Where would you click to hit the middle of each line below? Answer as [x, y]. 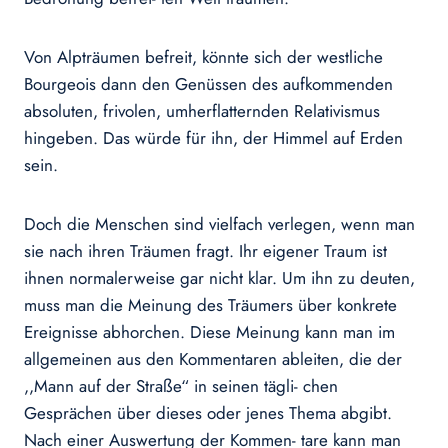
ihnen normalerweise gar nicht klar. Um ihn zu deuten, [219, 278]
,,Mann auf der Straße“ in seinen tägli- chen [181, 386]
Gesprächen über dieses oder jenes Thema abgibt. [208, 413]
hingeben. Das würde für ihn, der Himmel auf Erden [213, 138]
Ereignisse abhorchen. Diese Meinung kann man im [209, 332]
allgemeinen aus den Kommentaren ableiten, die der [213, 359]
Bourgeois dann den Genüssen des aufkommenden [208, 84]
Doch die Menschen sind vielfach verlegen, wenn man [219, 224]
